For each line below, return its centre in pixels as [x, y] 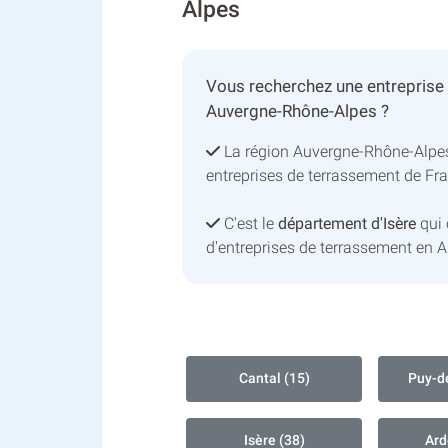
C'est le [249, 224]
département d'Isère [347, 224]
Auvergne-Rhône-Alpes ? [297, 111]
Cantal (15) [274, 379]
